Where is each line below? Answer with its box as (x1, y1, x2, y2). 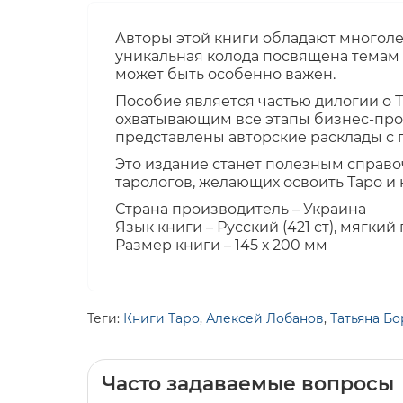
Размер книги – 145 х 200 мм (115, 237, 327, 255)
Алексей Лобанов (206, 310, 324, 327)
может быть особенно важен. (115, 66, 336, 84)
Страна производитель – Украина (115, 201, 366, 219)
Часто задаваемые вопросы (102, 372, 394, 397)
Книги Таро (123, 310, 200, 327)
